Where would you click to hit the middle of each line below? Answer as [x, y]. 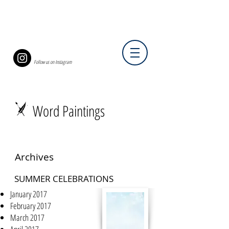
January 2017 [29, 194]
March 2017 [27, 217]
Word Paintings [69, 111]
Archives [34, 157]
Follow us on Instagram [53, 62]
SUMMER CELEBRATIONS [64, 179]
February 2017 [31, 206]
